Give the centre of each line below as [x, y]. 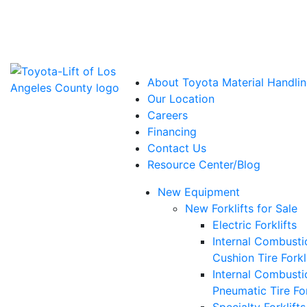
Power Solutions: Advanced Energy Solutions [127, 8]
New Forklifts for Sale [241, 208]
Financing [172, 132]
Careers [167, 115]
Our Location [181, 99]
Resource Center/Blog [204, 164]
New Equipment [198, 192]
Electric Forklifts [254, 225]
